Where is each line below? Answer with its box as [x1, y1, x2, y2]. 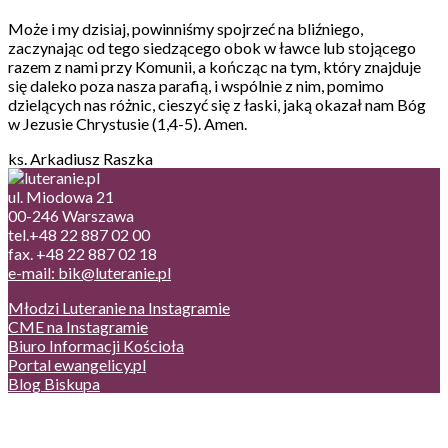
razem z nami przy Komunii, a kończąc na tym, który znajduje [8, 56, 421, 76]
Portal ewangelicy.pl [8, 354, 146, 374]
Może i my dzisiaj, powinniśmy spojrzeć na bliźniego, [8, 18, 363, 38]
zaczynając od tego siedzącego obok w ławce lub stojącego [8, 37, 416, 57]
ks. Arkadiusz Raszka [8, 148, 153, 168]
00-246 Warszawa [8, 205, 134, 225]
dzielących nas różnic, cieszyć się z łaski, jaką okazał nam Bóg [8, 94, 426, 114]
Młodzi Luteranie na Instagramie [8, 297, 230, 317]
